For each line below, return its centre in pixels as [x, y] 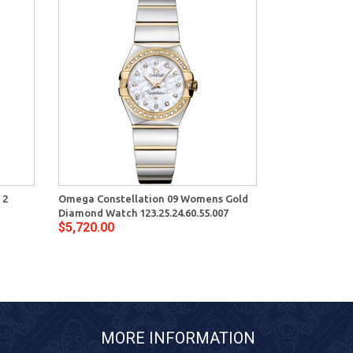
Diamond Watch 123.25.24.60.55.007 [143, 213]
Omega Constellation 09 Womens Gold [153, 199]
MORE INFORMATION [178, 338]
